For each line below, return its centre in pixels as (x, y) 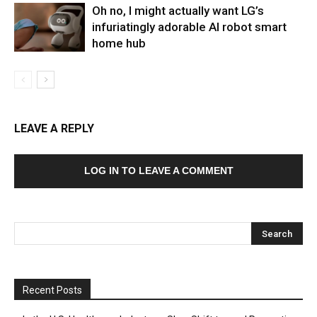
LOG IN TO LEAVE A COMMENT (158, 170)
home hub (119, 43)
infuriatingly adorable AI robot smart (189, 27)
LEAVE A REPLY (54, 128)
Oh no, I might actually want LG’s (178, 10)
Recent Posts (52, 290)
